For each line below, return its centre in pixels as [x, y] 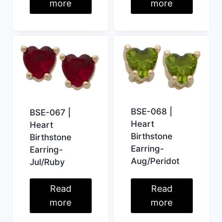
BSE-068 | [151, 111]
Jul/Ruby [47, 162]
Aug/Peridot [155, 161]
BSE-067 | [50, 113]
